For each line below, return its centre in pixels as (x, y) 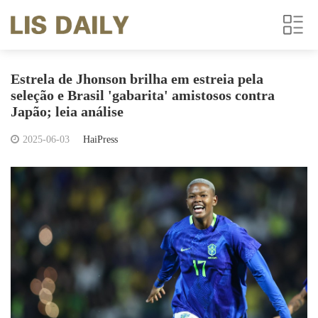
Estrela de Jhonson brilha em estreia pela (137, 79)
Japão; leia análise (67, 111)
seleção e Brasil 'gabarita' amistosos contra (143, 95)
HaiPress (100, 139)
